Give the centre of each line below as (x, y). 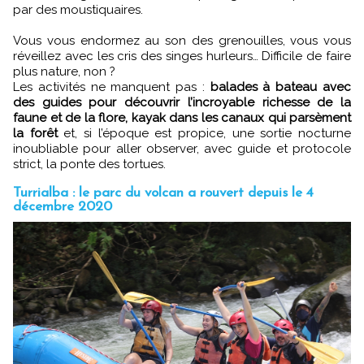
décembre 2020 (63, 206)
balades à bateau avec (281, 87)
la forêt (35, 133)
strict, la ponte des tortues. (89, 164)
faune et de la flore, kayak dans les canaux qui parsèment (182, 117)
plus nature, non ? (64, 71)
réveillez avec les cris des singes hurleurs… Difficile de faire (182, 56)
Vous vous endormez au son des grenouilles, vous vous (182, 40)
